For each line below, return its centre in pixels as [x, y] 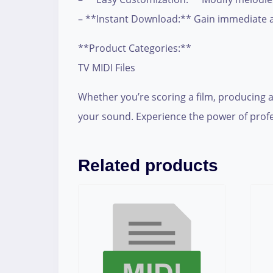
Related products [148, 166]
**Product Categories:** [135, 48]
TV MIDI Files [107, 68]
